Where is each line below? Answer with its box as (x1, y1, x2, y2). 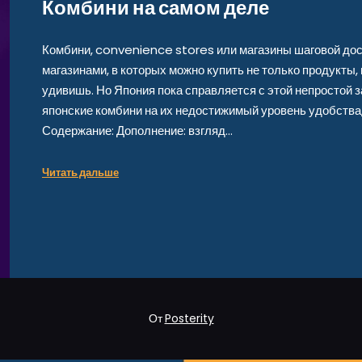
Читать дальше (42, 164, 119, 180)
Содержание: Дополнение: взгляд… (42, 122, 233, 140)
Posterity (164, 310, 214, 326)
